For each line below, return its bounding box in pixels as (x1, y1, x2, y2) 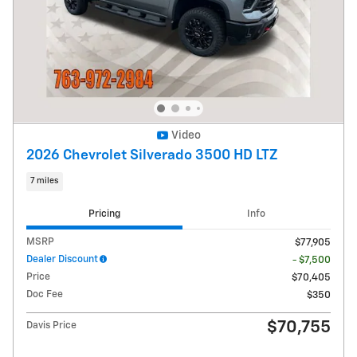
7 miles (30, 177, 59, 186)
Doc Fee (26, 288, 63, 300)
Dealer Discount (26, 253, 98, 265)
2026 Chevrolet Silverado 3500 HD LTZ (26, 148, 277, 163)
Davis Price (26, 320, 76, 331)
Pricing (88, 209, 120, 220)
